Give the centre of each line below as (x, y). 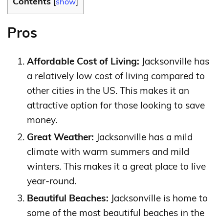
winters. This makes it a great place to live (116, 166)
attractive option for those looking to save (116, 105)
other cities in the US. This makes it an (108, 91)
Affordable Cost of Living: (83, 61)
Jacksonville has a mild (143, 137)
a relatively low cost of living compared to (116, 76)
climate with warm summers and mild (108, 152)
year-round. (52, 181)
